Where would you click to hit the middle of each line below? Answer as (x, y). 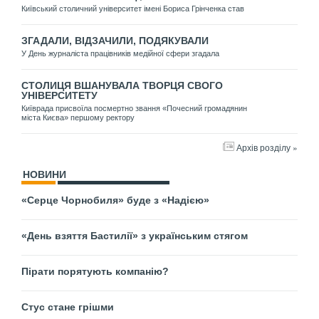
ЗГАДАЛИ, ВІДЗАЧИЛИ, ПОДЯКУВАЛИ (115, 41)
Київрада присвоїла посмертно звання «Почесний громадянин (134, 109)
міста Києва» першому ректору (78, 118)
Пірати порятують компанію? (95, 272)
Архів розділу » (267, 147)
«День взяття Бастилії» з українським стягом (135, 236)
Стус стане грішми (68, 307)
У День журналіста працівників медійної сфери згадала (120, 54)
